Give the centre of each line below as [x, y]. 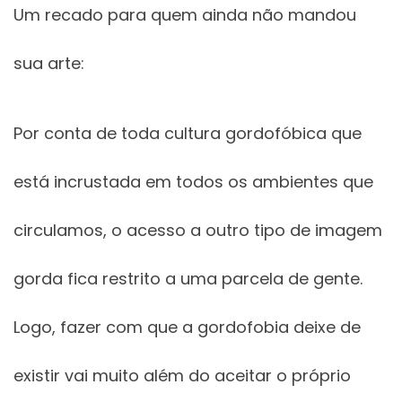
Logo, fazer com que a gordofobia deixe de [187, 328]
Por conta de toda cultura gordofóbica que [188, 134]
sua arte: [49, 64]
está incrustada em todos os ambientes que [193, 182]
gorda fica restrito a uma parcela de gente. [188, 279]
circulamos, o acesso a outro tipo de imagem [198, 231]
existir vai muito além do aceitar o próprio [182, 376]
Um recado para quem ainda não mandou [185, 15]
